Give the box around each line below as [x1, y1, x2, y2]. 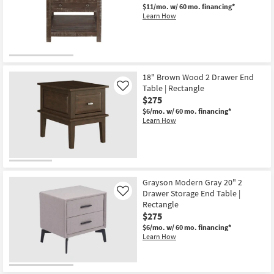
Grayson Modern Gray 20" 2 [143, 176, 242, 188]
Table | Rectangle [143, 83, 204, 94]
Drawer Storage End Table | [143, 187, 240, 199]
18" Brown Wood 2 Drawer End [143, 72, 254, 83]
